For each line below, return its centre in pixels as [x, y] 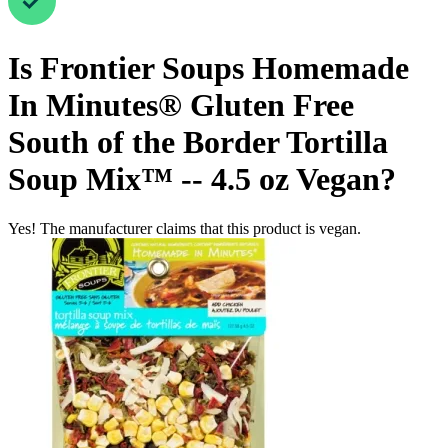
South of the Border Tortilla [198, 142]
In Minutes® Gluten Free [181, 105]
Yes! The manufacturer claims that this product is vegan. [184, 228]
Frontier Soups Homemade [224, 68]
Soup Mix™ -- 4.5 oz [148, 179]
